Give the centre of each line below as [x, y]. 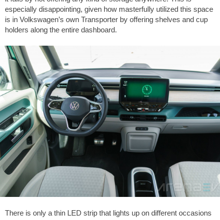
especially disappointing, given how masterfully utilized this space [109, 9]
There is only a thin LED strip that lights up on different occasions [108, 213]
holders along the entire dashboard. [61, 29]
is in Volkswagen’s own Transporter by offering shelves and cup [106, 19]
